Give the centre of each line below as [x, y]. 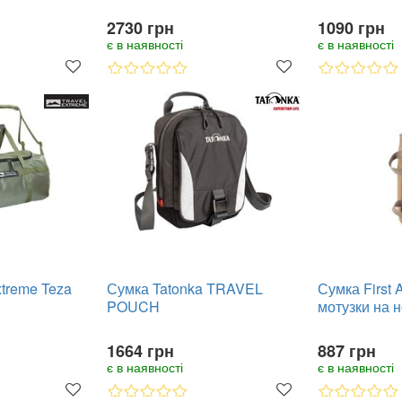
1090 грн [351, 28]
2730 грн [140, 28]
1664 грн [140, 351]
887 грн [347, 351]
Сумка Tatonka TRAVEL [185, 288]
